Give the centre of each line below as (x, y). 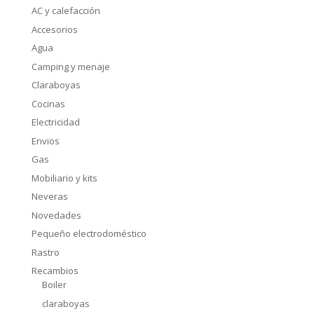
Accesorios (54, 29)
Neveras (49, 197)
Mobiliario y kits (64, 178)
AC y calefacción (66, 11)
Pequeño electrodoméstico (89, 234)
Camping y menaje (70, 66)
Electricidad (55, 122)
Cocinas (48, 103)
